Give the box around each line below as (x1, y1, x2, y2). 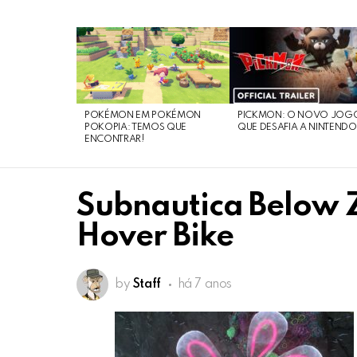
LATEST (76, 34, 117, 45)
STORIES (76, 46, 124, 57)
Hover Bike (76, 222, 233, 253)
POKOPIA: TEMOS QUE (84, 123, 187, 132)
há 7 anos (177, 278, 232, 291)
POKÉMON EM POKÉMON (84, 111, 202, 120)
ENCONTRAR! (84, 135, 145, 144)
